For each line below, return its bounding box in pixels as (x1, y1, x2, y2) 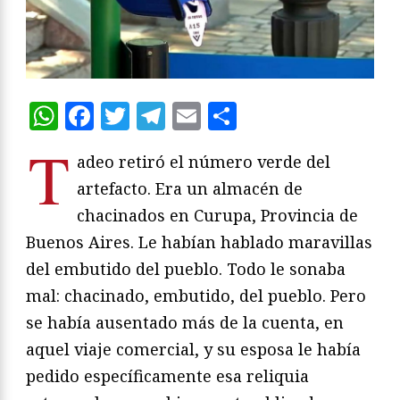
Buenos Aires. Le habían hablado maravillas (26, 231, 372, 254)
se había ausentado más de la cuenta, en (26, 312, 344, 334)
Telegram (165, 96, 296, 136)
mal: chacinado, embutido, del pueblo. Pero (26, 285, 366, 307)
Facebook (94, 96, 224, 136)
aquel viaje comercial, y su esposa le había (26, 338, 361, 361)
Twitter (129, 96, 234, 136)
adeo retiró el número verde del (77, 151, 330, 173)
